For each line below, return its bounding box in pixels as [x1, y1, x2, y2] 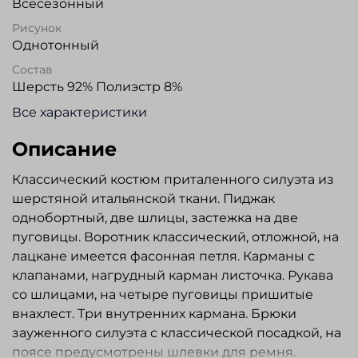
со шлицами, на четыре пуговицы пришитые [12, 287, 313, 303]
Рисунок [12, 22, 62, 35]
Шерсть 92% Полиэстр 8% [12, 79, 182, 95]
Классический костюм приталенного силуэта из [12, 172, 334, 188]
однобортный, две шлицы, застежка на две [12, 210, 298, 226]
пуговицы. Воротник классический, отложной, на [12, 229, 339, 245]
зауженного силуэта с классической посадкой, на [12, 325, 341, 341]
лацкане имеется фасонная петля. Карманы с [12, 249, 315, 265]
